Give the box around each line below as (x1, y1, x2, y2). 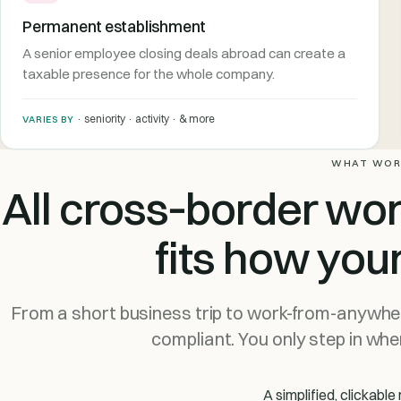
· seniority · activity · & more (73, 111, 215, 125)
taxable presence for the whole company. (22, 64, 275, 82)
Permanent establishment (22, 16, 207, 36)
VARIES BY (22, 113, 74, 125)
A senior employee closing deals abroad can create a (22, 44, 346, 62)
